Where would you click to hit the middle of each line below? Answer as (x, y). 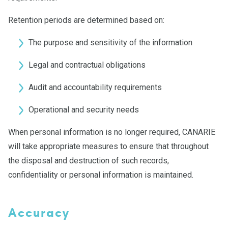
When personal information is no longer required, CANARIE (112, 132)
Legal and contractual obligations (87, 65)
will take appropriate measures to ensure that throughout (108, 146)
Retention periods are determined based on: (86, 20)
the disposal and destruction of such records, (89, 161)
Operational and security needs (84, 110)
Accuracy (39, 213)
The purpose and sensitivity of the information (110, 42)
